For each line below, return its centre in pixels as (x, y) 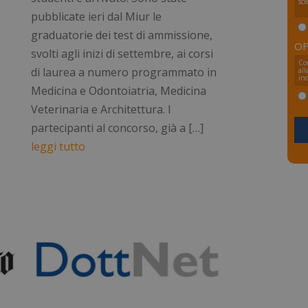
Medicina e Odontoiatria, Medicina (119, 91)
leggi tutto (58, 147)
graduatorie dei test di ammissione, (122, 35)
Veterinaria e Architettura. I (101, 110)
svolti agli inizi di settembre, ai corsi (122, 54)
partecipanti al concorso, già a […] (118, 128)
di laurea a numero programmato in (124, 73)
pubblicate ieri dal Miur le (97, 17)
